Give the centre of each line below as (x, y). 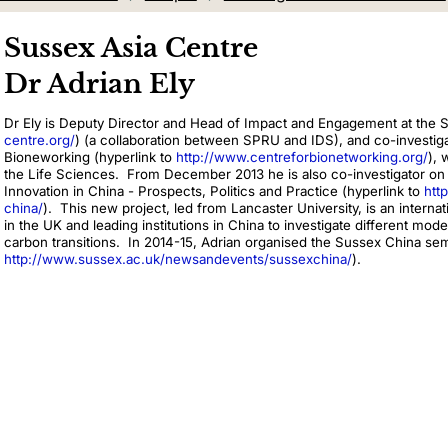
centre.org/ (39, 139)
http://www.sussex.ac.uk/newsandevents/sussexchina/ (178, 258)
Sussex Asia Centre (131, 47)
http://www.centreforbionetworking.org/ (302, 156)
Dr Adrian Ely (99, 83)
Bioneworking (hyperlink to (90, 156)
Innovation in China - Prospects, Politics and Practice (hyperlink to (214, 190)
